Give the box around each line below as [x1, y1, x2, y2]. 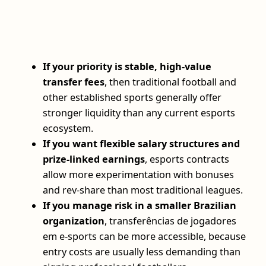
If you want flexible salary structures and [43, 137, 240, 150]
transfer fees [43, 75, 104, 88]
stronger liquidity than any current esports [43, 106, 235, 119]
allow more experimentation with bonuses [43, 167, 234, 181]
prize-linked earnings [43, 152, 145, 166]
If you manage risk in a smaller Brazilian [43, 198, 236, 212]
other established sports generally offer [43, 90, 221, 104]
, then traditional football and [104, 75, 236, 88]
